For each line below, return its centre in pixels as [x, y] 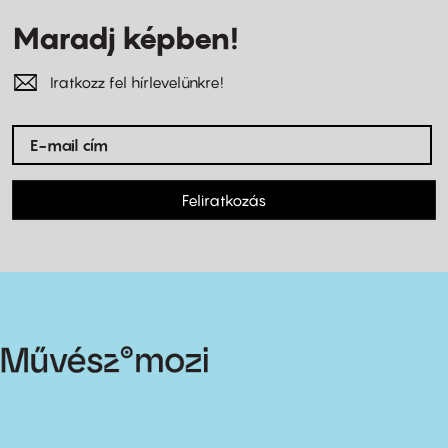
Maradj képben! [125, 38]
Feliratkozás [224, 200]
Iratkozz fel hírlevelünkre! [136, 82]
